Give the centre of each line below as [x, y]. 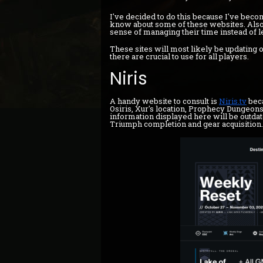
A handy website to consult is [164, 101]
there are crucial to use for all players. [179, 56]
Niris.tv [233, 101]
